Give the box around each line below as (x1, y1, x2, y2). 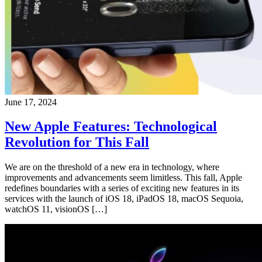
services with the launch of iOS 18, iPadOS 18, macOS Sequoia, (5, 194, 243, 204)
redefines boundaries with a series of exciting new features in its (5, 183, 239, 194)
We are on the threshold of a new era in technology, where (5, 162, 219, 173)
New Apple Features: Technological (5, 119, 217, 135)
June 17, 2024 (5, 96, 57, 107)
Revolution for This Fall (5, 135, 149, 150)
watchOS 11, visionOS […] (5, 204, 107, 215)
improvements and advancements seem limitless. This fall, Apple (5, 173, 242, 183)
